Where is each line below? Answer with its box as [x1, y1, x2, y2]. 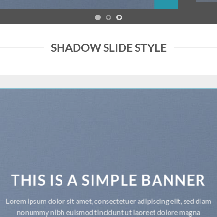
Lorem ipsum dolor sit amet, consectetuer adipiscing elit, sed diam [5, 196, 212, 205]
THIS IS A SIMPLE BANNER [11, 171, 206, 189]
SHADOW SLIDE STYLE [50, 41, 167, 55]
